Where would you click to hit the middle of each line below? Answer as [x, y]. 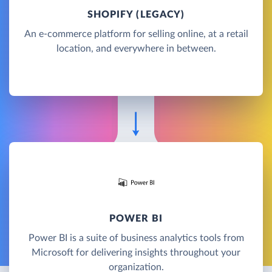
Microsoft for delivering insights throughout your [136, 252]
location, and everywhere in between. [136, 48]
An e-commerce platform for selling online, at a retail [136, 34]
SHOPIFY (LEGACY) [136, 14]
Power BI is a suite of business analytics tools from [136, 238]
